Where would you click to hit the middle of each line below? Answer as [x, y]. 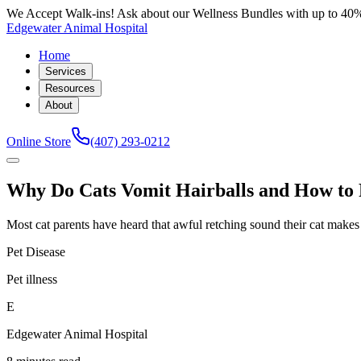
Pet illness [32, 279]
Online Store [39, 141]
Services [66, 71]
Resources [70, 88]
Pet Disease [36, 251]
